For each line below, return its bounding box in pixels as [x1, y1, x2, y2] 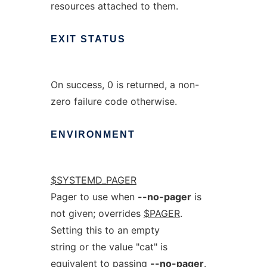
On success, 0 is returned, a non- [50, 79, 199, 91]
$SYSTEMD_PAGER [50, 174, 136, 186]
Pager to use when [50, 191, 138, 203]
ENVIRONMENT [50, 129, 135, 139]
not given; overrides [50, 207, 144, 219]
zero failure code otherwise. [50, 95, 177, 107]
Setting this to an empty [50, 224, 160, 236]
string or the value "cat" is [50, 241, 167, 253]
